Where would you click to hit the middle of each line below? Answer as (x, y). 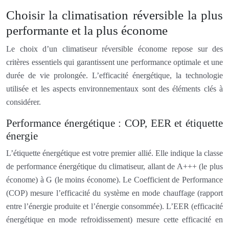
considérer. (24, 102)
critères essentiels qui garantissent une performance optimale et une (114, 62)
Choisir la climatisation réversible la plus (114, 15)
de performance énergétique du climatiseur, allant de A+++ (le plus (114, 166)
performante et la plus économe (87, 30)
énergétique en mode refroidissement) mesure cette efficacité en (114, 219)
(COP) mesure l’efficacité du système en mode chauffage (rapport (114, 193)
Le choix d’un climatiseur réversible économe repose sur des (114, 49)
